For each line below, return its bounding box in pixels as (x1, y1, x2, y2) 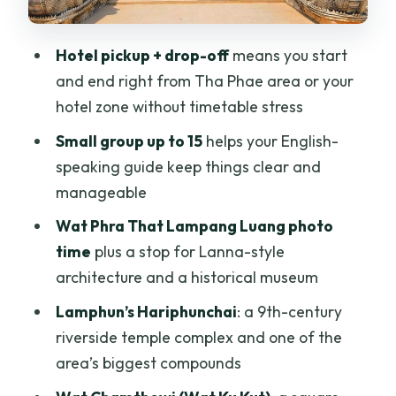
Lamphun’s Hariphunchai (55, 301, 237, 322)
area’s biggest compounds (55, 352, 241, 373)
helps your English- (202, 130, 339, 151)
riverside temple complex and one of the (55, 326, 342, 347)
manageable (55, 181, 147, 202)
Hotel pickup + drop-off (55, 45, 229, 66)
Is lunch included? (80, 83, 195, 103)
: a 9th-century (236, 301, 342, 322)
